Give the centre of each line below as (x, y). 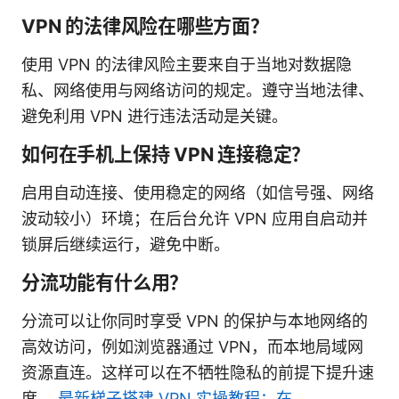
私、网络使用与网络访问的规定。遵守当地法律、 (198, 90)
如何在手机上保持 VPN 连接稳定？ (166, 154)
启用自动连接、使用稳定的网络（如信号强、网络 (198, 192)
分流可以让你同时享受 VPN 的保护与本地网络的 (195, 321)
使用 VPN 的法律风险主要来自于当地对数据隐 (187, 64)
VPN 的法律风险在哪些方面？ (145, 26)
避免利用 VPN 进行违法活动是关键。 (155, 116)
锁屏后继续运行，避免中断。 (126, 244)
